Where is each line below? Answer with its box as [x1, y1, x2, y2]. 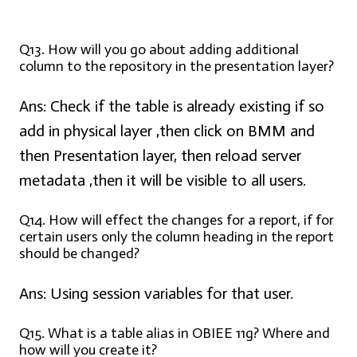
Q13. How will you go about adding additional [19, 41, 299, 59]
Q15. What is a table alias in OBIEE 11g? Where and [19, 324, 330, 343]
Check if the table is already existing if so [46, 96, 324, 116]
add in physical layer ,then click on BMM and [19, 121, 315, 141]
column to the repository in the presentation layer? [19, 57, 334, 76]
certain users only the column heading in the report [19, 228, 334, 246]
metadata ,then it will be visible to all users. [19, 171, 306, 190]
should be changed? [19, 245, 139, 263]
